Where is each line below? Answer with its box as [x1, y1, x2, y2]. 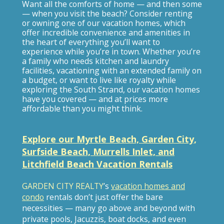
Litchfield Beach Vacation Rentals [22, 158, 172, 170]
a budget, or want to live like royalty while [22, 74, 176, 85]
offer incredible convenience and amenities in [22, 27, 190, 38]
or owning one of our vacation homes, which [22, 17, 185, 28]
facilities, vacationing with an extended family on [22, 65, 201, 76]
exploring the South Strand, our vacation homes [22, 84, 200, 95]
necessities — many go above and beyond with [22, 202, 195, 213]
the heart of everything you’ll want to [22, 36, 160, 47]
